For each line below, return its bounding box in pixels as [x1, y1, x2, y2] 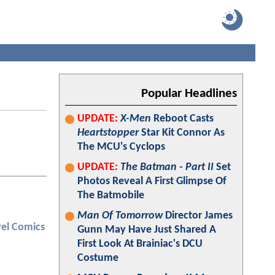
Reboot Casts [151, 113, 214, 125]
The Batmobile [77, 190, 144, 201]
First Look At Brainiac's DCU [77, 238, 203, 250]
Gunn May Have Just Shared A [77, 224, 216, 236]
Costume [77, 252, 118, 264]
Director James [163, 210, 233, 222]
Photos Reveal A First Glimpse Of [77, 176, 227, 187]
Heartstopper [77, 127, 139, 139]
